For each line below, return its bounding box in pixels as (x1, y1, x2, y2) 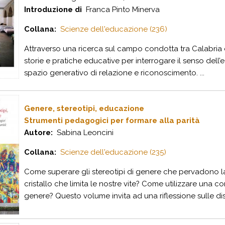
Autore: (24, 128, 53, 137)
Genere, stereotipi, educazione (24, 104, 144, 113)
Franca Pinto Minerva (82, 5, 160, 14)
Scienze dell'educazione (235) (60, 148, 166, 157)
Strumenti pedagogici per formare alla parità (24, 116, 200, 125)
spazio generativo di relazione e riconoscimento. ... (24, 68, 204, 77)
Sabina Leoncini (53, 128, 114, 137)
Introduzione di (24, 5, 82, 14)
